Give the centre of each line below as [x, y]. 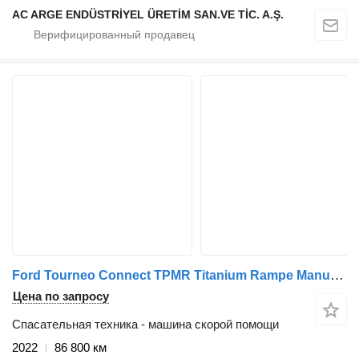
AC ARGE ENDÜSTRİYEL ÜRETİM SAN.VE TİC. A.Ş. [148, 14]
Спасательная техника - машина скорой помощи [145, 324]
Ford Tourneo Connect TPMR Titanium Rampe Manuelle [337, 275]
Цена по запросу [61, 296]
